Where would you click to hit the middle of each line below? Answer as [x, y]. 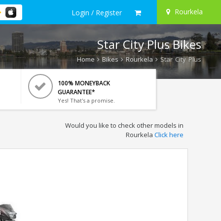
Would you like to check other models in [124, 125]
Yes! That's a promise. [86, 100]
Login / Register [97, 12]
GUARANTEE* [76, 92]
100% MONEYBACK [84, 83]
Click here [169, 135]
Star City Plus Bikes [149, 44]
